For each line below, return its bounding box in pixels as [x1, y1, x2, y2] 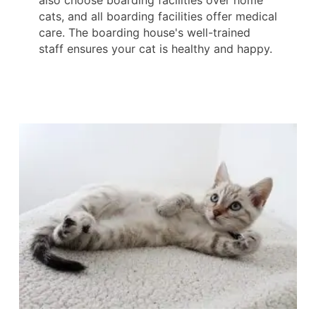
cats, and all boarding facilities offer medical [39, 9, 277, 24]
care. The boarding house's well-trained [39, 25, 250, 40]
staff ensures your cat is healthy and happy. [39, 42, 272, 56]
